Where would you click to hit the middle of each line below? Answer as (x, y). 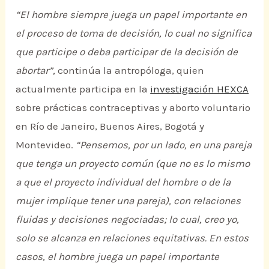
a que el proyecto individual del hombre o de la (123, 182)
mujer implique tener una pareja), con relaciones (128, 201)
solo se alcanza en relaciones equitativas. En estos (132, 238)
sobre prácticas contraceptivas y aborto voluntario (133, 108)
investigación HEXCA (200, 89)
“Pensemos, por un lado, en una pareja (164, 145)
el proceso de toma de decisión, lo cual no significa (134, 33)
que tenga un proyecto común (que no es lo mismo (133, 164)
